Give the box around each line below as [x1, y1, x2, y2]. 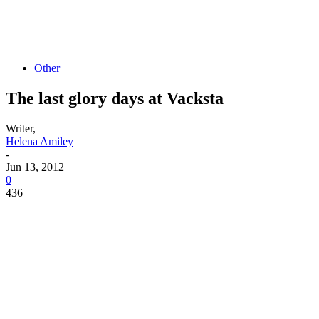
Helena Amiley [6, 135, 73, 147]
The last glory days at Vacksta [6, 88, 224, 108]
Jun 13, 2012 [6, 160, 64, 173]
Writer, [6, 122, 36, 135]
